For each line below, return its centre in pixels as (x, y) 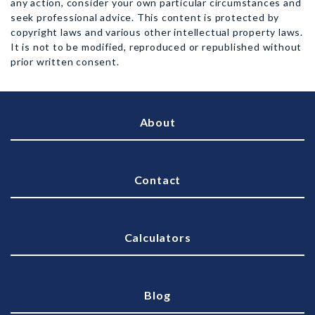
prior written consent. (65, 62)
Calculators (157, 237)
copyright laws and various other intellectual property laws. (157, 32)
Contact (157, 180)
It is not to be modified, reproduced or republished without (156, 47)
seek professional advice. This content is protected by (145, 17)
